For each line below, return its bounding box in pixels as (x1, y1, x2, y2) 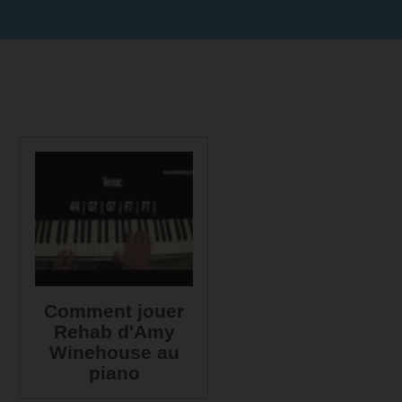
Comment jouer (44, 301, 184, 321)
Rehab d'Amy (53, 321, 175, 342)
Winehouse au (48, 342, 179, 363)
